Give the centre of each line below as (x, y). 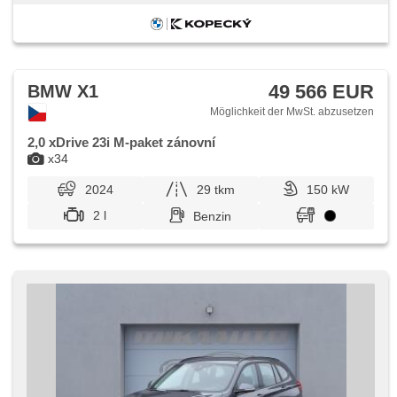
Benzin (213, 216)
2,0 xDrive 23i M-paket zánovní (121, 142)
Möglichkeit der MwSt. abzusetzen (291, 112)
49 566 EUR (321, 92)
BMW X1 (63, 91)
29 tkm (216, 190)
